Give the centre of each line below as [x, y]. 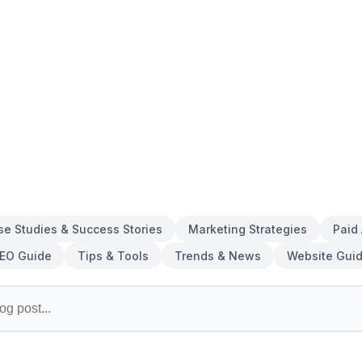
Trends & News [218, 256]
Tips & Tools [113, 256]
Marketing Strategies [248, 229]
